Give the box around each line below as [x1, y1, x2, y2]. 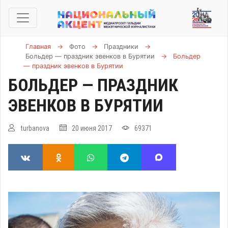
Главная [25, 43, 51, 50]
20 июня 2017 [72, 124, 112, 132]
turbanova [20, 124, 49, 132]
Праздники [104, 43, 138, 50]
